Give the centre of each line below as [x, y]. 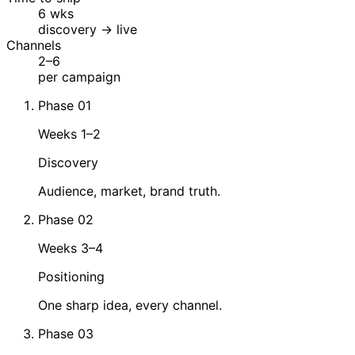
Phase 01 [65, 106]
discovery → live [88, 30]
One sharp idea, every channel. [130, 305]
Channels [34, 46]
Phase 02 [66, 220]
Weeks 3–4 [71, 248]
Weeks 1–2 [69, 134]
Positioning [71, 277]
